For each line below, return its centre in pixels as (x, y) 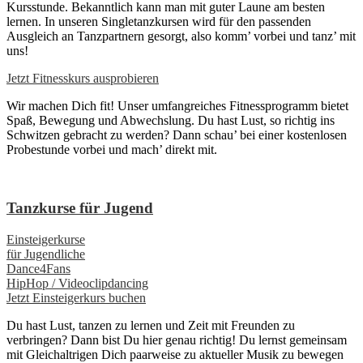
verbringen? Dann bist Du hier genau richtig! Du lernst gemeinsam (177, 340)
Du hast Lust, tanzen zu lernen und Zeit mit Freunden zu (151, 325)
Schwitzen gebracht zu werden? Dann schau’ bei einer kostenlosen (177, 135)
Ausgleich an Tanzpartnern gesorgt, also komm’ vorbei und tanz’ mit (181, 36)
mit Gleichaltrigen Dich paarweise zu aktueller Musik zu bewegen (175, 354)
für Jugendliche (46, 254)
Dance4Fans (38, 269)
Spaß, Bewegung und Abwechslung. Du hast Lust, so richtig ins (171, 120)
